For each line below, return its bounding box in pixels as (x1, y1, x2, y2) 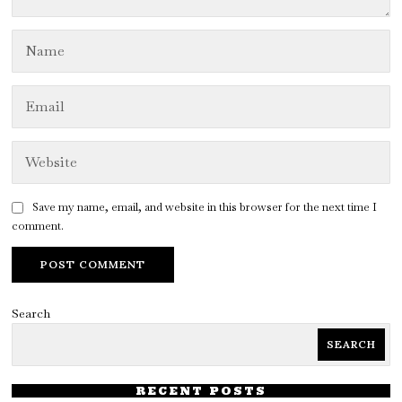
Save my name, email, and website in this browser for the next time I (32, 199, 378, 215)
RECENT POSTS (135, 384, 267, 398)
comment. (12, 218, 65, 234)
